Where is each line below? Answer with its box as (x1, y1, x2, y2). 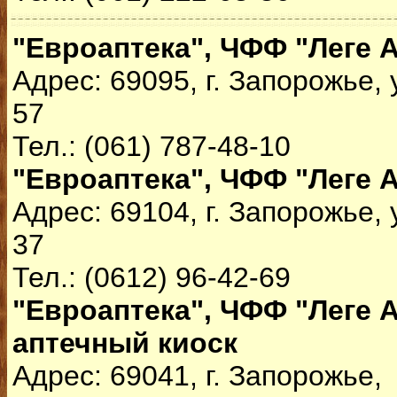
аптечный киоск (12, 327, 237, 359)
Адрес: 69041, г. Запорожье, (12, 360, 382, 392)
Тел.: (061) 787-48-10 (12, 130, 291, 162)
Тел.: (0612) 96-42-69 (12, 261, 291, 293)
